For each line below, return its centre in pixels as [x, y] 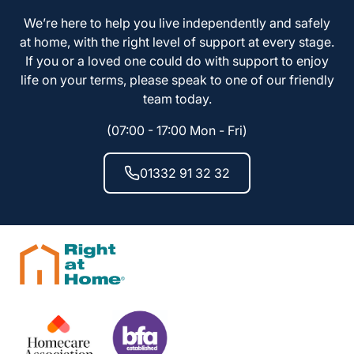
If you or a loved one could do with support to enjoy [177, 61]
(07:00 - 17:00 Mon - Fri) [177, 131]
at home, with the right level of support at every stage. [177, 42]
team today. [177, 99]
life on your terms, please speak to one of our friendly [177, 80]
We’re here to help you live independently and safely [177, 23]
